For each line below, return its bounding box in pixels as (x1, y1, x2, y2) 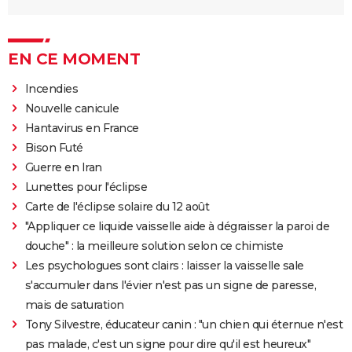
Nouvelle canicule (24, 101, 119, 115)
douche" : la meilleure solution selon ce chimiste (24, 238, 284, 253)
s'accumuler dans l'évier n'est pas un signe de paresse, (24, 277, 317, 292)
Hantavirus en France (24, 120, 139, 135)
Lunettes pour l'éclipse (24, 179, 148, 194)
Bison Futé (24, 140, 83, 155)
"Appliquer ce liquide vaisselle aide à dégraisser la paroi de (24, 218, 330, 233)
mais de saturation (24, 297, 124, 312)
